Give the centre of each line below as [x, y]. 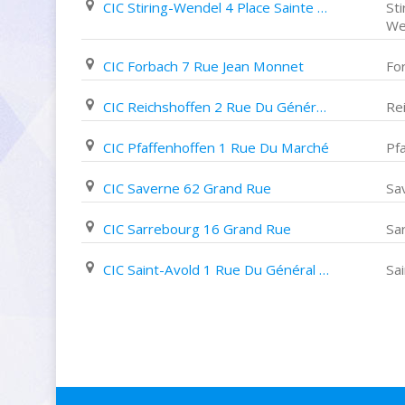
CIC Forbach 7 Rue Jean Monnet [203, 66]
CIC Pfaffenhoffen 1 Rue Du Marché [216, 147]
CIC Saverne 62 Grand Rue [187, 188]
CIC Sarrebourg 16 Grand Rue [197, 229]
